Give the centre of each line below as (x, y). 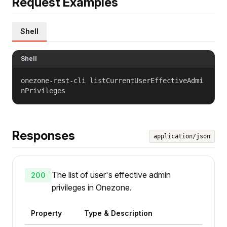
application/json (182, 136)
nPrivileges (43, 90)
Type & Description (118, 213)
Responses (44, 135)
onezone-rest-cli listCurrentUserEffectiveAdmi (112, 80)
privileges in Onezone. (92, 187)
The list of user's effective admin (111, 175)
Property (46, 213)
